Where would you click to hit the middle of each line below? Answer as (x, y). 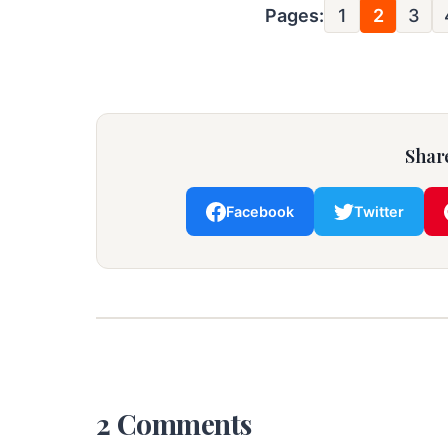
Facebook (260, 212)
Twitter (379, 212)
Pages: (294, 15)
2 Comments (174, 424)
